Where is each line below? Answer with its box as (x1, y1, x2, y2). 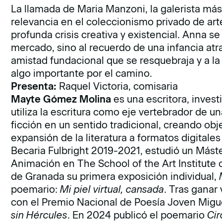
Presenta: (11, 80, 57, 92)
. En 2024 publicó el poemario (67, 209, 208, 221)
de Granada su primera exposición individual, (11, 170, 220, 182)
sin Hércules (11, 209, 68, 221)
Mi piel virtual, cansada (60, 183, 165, 195)
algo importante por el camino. (11, 67, 153, 79)
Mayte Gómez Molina (11, 93, 114, 105)
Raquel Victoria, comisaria (56, 80, 178, 92)
